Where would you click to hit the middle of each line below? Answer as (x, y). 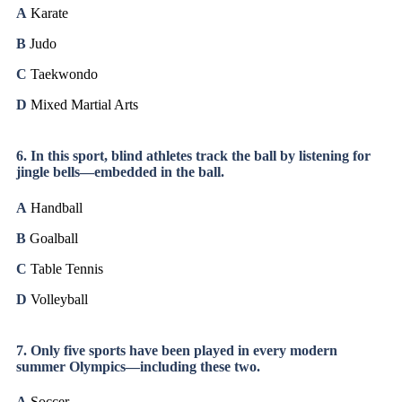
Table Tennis (65, 268)
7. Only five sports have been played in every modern (177, 351)
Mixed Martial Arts (83, 105)
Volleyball (57, 299)
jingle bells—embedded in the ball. (120, 172)
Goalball (52, 238)
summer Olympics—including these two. (138, 367)
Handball (57, 207)
